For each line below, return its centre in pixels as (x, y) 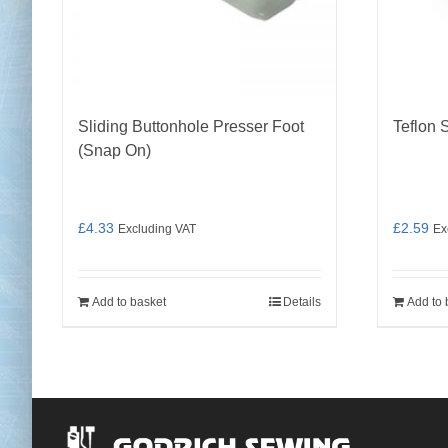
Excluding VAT (157, 228)
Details (302, 302)
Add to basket (129, 302)
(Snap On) (114, 150)
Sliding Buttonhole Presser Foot (191, 126)
